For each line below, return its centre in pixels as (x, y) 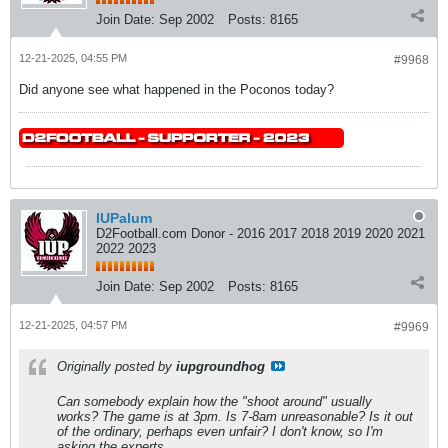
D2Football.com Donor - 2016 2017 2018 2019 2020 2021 (260, 233)
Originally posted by (116, 366)
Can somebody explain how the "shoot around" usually (214, 401)
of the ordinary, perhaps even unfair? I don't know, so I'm (220, 431)
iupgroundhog (220, 366)
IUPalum (124, 218)
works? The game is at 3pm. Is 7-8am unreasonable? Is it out (235, 416)
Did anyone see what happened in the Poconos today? (176, 89)
